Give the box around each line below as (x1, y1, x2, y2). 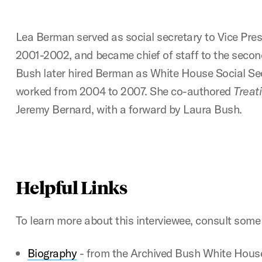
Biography (27, 246, 77, 260)
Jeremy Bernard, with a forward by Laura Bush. (15, 102, 242, 116)
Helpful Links (15, 175, 127, 198)
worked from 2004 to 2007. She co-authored (15, 84, 234, 98)
